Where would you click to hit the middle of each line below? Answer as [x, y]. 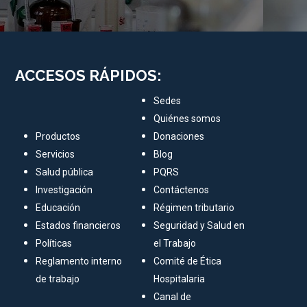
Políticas [54, 244]
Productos [58, 137]
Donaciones [179, 137]
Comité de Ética [188, 261]
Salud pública [65, 172]
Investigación [64, 190]
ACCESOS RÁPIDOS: [89, 76]
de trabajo [58, 279]
